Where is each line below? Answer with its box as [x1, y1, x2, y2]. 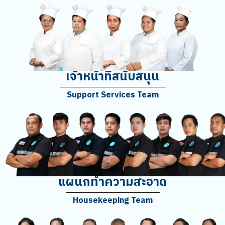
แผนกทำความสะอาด [58, 172, 167, 192]
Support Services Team [66, 88, 159, 102]
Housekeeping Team [72, 193, 153, 207]
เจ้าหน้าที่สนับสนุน [66, 67, 159, 87]
